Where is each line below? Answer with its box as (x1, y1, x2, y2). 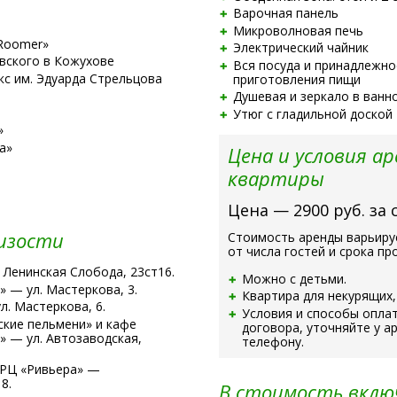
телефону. (241, 332, 304, 350)
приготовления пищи (232, 70, 361, 88)
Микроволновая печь (232, 21, 363, 39)
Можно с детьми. (241, 269, 346, 287)
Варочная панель (232, 4, 339, 21)
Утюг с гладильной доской (232, 105, 393, 122)
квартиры (227, 164, 324, 191)
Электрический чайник (232, 39, 369, 56)
